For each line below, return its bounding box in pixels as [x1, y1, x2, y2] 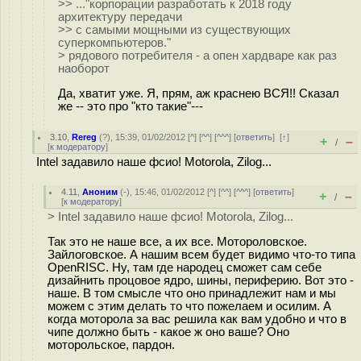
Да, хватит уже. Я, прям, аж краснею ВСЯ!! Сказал [58, 86, 339, 100]
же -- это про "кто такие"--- [58, 99, 203, 113]
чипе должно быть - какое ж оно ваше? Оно [48, 325, 289, 338]
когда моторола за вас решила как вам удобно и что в [48, 312, 346, 326]
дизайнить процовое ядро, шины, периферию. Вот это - [48, 273, 354, 287]
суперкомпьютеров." [58, 36, 171, 49]
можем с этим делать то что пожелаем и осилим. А [48, 299, 331, 313]
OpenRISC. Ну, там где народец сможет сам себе [48, 260, 322, 274]
